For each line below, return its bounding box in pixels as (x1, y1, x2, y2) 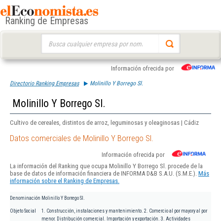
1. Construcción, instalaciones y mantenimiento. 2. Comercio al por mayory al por (41, 208, 207, 214)
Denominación (10, 195, 40, 201)
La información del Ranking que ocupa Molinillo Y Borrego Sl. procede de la (10, 162, 203, 170)
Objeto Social (10, 208, 36, 214)
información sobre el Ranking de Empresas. (10, 177, 119, 185)
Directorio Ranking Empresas (10, 80, 79, 87)
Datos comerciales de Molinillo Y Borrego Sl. (10, 133, 153, 144)
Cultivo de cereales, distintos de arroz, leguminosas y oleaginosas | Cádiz (10, 119, 199, 126)
